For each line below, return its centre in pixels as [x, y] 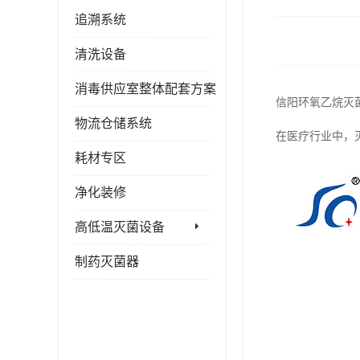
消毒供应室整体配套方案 [145, 89]
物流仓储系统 [113, 123]
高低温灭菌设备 [120, 227]
